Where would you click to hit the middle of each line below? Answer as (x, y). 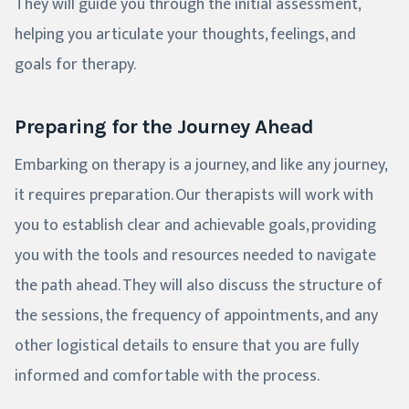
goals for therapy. (75, 65)
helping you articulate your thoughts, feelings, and (185, 35)
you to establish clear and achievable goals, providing (195, 226)
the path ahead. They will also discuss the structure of (199, 286)
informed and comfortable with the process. (167, 377)
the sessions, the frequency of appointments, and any (196, 316)
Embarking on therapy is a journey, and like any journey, (200, 166)
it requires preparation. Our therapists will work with (194, 196)
